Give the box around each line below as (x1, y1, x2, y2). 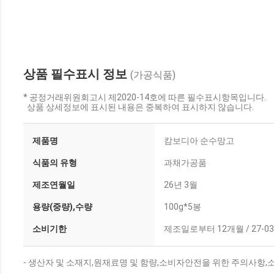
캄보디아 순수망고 (164, 136, 234, 146)
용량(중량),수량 (32, 202, 92, 212)
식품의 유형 (32, 158, 77, 168)
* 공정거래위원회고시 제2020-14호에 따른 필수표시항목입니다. (23, 92, 266, 102)
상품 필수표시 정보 (23, 67, 130, 81)
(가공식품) (130, 69, 176, 81)
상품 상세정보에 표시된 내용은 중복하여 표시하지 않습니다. (23, 102, 254, 112)
